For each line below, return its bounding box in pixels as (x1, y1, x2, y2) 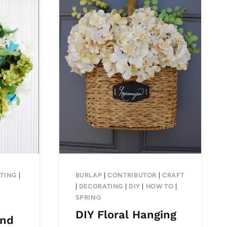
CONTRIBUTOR (107, 171, 157, 179)
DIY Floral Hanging (75, 208, 176, 221)
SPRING (75, 193, 101, 201)
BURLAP (75, 171, 102, 179)
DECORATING (79, 182, 124, 190)
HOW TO (145, 182, 174, 190)
